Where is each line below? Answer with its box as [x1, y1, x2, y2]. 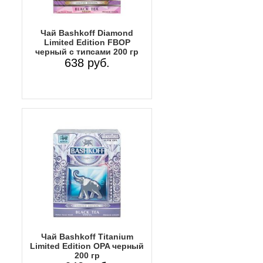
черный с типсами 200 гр [35, 46, 139, 56]
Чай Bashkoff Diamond [41, 28, 133, 38]
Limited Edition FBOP [43, 37, 130, 47]
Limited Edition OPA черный [30, 241, 144, 251]
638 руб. [64, 56, 110, 69]
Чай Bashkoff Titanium [41, 231, 133, 241]
